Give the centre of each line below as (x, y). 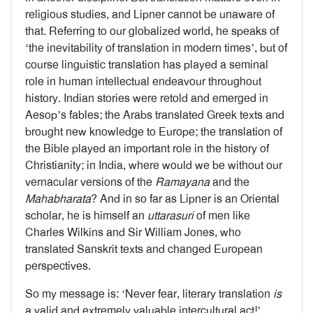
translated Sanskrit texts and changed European (144, 249)
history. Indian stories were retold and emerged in (147, 98)
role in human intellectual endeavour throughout (143, 81)
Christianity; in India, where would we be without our (154, 165)
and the (230, 182)
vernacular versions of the (90, 182)
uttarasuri (170, 216)
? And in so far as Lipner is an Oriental (185, 199)
